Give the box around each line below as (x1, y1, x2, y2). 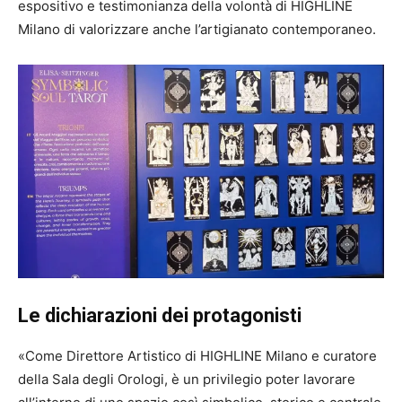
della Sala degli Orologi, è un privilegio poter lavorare (18, 370, 355, 388)
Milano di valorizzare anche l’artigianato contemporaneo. (18, 20, 376, 38)
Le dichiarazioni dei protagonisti (18, 303, 301, 327)
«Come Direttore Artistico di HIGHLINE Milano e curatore (18, 346, 377, 364)
